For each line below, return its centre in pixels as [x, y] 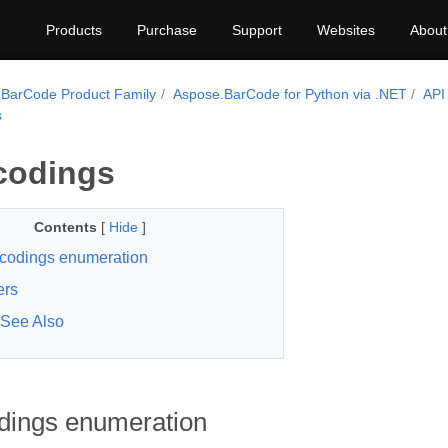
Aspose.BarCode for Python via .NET [289, 94]
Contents [65, 227]
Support [257, 30]
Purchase [167, 30]
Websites [346, 30]
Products [74, 30]
